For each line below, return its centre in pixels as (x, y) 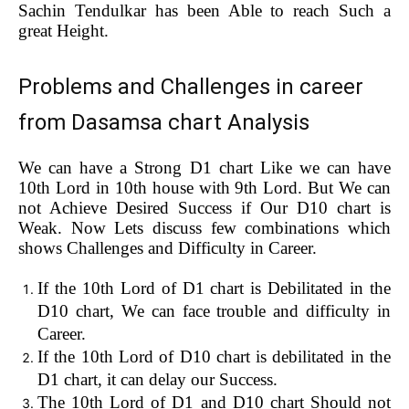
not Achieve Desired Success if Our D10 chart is (204, 208)
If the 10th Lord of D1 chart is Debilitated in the (214, 288)
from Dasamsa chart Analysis (164, 123)
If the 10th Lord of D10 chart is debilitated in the (214, 357)
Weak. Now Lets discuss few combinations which (204, 228)
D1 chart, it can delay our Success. (160, 380)
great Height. (66, 31)
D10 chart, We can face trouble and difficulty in (214, 311)
